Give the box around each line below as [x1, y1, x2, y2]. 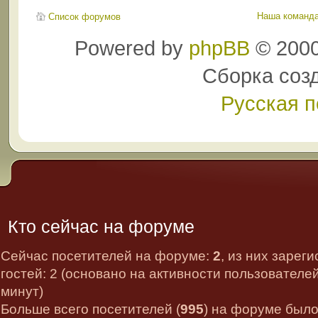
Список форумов [48, 11, 121, 22]
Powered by [74, 36, 189, 60]
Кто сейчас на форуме [7, 216, 194, 236]
